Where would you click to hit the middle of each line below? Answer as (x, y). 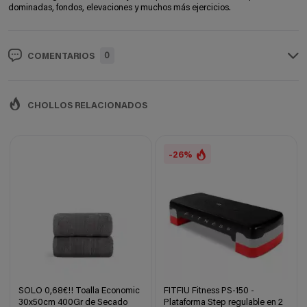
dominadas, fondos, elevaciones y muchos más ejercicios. (120, 8)
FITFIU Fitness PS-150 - (209, 291)
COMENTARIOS (61, 56)
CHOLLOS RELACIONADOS (87, 106)
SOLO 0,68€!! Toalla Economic (79, 291)
